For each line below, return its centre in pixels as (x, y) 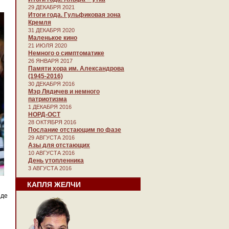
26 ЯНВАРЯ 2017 (50, 61)
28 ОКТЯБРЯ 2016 (52, 122)
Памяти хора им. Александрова (76, 68)
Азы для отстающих (59, 145)
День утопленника (56, 161)
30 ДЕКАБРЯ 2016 (51, 84)
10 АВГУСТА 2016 (51, 153)
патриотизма (48, 99)
